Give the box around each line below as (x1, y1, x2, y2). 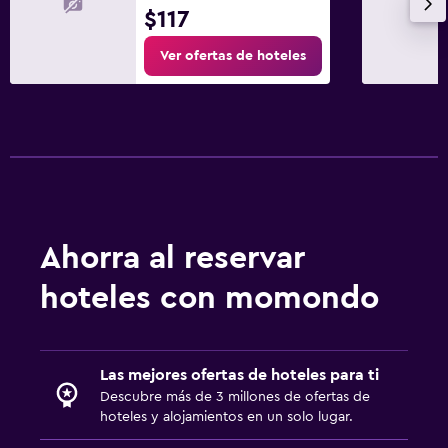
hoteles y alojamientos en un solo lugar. (100, 409, 353, 424)
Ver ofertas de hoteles (160, 48, 306, 63)
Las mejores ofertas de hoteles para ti (100, 366, 379, 383)
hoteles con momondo (40, 281, 379, 314)
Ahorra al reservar (40, 241, 305, 274)
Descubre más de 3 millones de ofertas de (100, 389, 370, 404)
